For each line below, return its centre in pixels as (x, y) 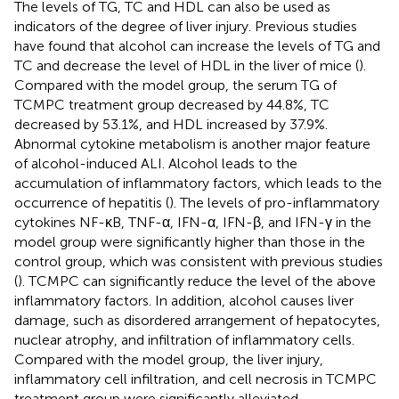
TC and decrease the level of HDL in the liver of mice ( (187, 66)
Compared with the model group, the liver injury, (169, 360)
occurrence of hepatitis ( (92, 203)
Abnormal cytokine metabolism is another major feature (192, 144)
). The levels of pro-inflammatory (274, 203)
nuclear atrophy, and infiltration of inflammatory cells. (184, 340)
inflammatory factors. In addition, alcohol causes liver (184, 301)
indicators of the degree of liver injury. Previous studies (186, 27)
